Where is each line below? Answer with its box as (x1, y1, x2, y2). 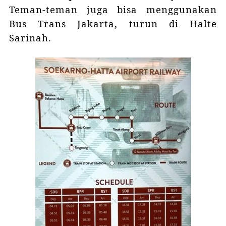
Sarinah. (9, 31, 54, 44)
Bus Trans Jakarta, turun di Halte (9, 17, 217, 30)
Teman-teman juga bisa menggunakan (9, 3, 217, 16)
